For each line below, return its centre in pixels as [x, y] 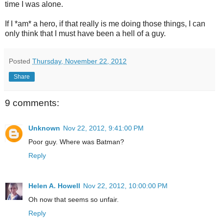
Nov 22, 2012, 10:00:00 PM [125, 186]
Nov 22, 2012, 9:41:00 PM [103, 128]
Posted [21, 61]
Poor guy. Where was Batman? [76, 142]
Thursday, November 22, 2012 [79, 61]
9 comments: [32, 103]
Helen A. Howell [54, 186]
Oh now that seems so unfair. [74, 200]
